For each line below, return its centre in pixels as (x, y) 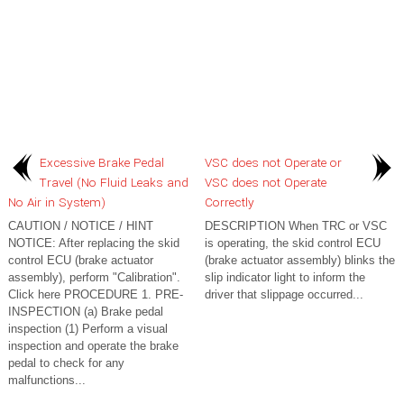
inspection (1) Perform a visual (88, 329)
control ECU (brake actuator (81, 260)
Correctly (230, 202)
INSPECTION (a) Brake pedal (86, 312)
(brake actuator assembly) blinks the (300, 260)
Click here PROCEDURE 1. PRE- (96, 294)
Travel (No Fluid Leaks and (114, 183)
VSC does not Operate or (273, 163)
